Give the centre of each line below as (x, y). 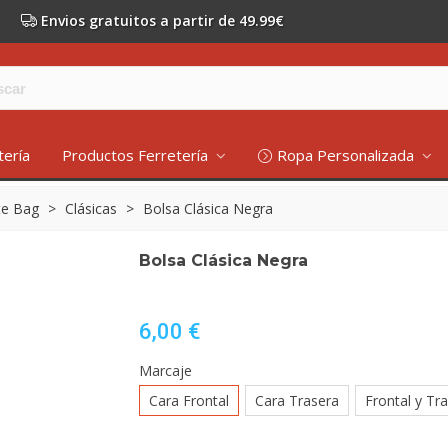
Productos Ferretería (136, 155)
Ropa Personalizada (347, 155)
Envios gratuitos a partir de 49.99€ (162, 20)
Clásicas (91, 208)
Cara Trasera (297, 400)
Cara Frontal (189, 400)
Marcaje (165, 370)
